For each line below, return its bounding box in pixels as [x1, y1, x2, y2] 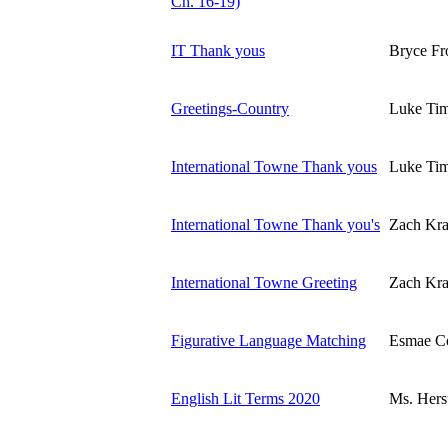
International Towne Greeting [171, 273, 357, 291]
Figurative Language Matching [171, 331, 366, 349]
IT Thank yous [171, 41, 265, 59]
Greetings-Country [171, 99, 289, 117]
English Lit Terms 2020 [171, 389, 320, 407]
